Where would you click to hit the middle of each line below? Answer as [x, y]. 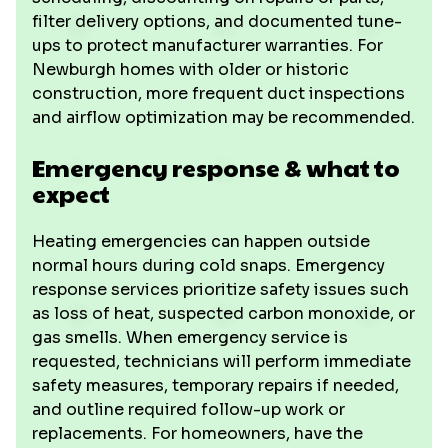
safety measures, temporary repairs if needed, [215, 385]
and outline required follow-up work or [188, 409]
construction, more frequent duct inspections [218, 93]
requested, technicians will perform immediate [221, 361]
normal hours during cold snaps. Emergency [208, 265]
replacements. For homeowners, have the [197, 433]
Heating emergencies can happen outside [201, 241]
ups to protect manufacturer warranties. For [207, 45]
